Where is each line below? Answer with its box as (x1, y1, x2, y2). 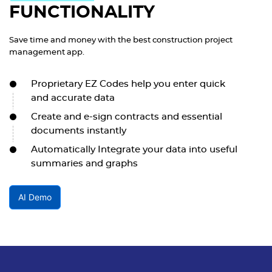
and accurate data (31, 93, 115, 103)
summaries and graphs (31, 159, 138, 169)
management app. (9, 49, 84, 57)
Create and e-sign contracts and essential (31, 112, 222, 122)
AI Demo (18, 192, 52, 203)
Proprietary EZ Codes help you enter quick (31, 80, 225, 89)
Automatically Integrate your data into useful (31, 145, 237, 155)
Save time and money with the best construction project (9, 36, 233, 45)
